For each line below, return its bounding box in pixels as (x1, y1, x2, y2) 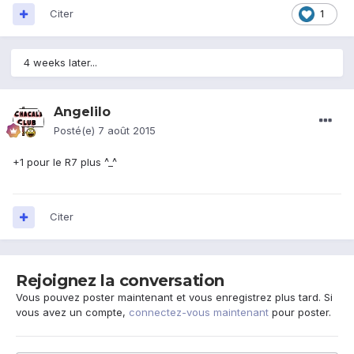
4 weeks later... (24, 56, 97, 70)
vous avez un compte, (16, 306, 129, 319)
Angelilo (54, 104, 111, 120)
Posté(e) (54, 124, 98, 137)
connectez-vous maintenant (129, 306, 269, 319)
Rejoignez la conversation (16, 271, 224, 291)
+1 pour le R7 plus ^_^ (13, 156, 117, 169)
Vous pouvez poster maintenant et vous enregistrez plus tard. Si (16, 291, 333, 304)
